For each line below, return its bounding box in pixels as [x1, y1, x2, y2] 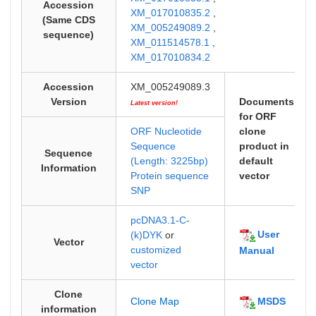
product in [238, 140, 289, 152]
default [238, 155, 273, 166]
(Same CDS [42, 14, 95, 25]
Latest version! [130, 99, 178, 107]
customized [130, 244, 181, 255]
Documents [238, 96, 294, 107]
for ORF [238, 111, 276, 122]
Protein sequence [130, 170, 209, 181]
